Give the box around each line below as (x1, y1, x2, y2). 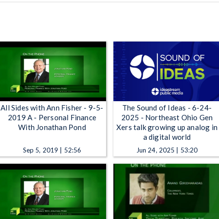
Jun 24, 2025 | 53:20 (136, 146, 198, 154)
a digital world (143, 132, 191, 141)
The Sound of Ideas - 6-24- (122, 103, 212, 112)
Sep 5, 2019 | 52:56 (22, 146, 82, 154)
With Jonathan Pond (18, 122, 86, 131)
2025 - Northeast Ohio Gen (121, 112, 213, 122)
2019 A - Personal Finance (8, 112, 96, 122)
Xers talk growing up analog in (116, 122, 218, 131)
